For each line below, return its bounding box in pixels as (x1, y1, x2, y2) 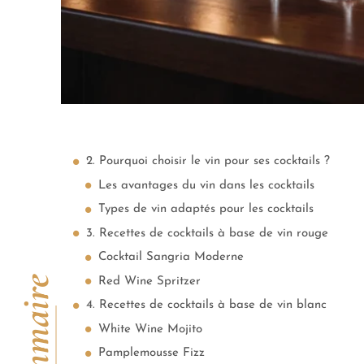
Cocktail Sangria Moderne (98, 251, 244, 263)
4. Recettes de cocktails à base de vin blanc (86, 299, 327, 311)
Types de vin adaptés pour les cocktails (98, 203, 314, 215)
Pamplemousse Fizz (98, 347, 205, 359)
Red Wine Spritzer (98, 275, 201, 288)
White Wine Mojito (98, 323, 202, 336)
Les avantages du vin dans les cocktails (98, 179, 314, 192)
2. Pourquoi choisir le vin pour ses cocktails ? (86, 155, 330, 167)
